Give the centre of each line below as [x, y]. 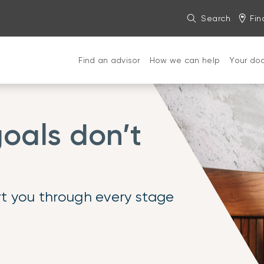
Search [216, 18]
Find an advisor [109, 60]
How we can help [185, 60]
